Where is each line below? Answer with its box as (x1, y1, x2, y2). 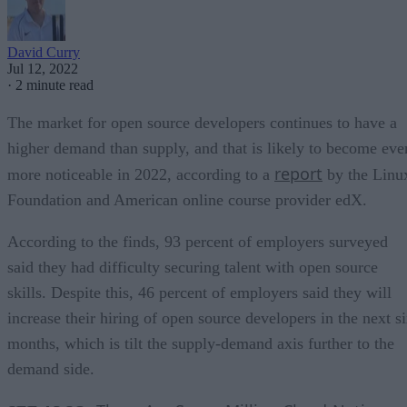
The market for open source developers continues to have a (7, 113, 397, 132)
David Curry (7, 44, 80, 60)
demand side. (7, 359, 94, 378)
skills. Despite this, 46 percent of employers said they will (7, 283, 392, 302)
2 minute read (15, 76, 94, 93)
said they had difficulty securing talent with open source (7, 257, 378, 276)
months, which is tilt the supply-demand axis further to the (7, 333, 394, 352)
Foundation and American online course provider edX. (7, 190, 367, 209)
